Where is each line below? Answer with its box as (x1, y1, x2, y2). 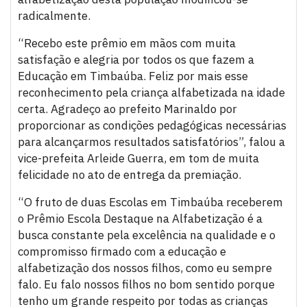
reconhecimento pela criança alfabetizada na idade (18, 85, 285, 101)
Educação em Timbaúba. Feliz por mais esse (18, 69, 248, 84)
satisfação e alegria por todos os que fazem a (18, 52, 254, 68)
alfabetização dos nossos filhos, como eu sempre (18, 260, 272, 276)
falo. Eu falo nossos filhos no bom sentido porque (18, 277, 275, 293)
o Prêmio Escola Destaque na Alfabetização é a (18, 211, 262, 227)
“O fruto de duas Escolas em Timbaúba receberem (18, 195, 283, 210)
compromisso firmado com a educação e (18, 244, 226, 260)
